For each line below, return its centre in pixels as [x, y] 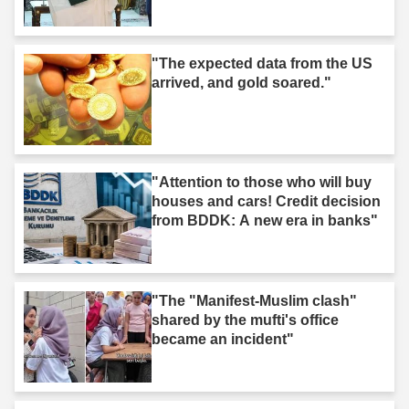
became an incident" [223, 339]
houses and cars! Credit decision [266, 201]
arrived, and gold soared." [241, 82]
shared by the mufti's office [245, 320]
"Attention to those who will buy [262, 182]
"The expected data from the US [262, 63]
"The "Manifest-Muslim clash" [254, 300]
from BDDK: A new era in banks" [265, 220]
